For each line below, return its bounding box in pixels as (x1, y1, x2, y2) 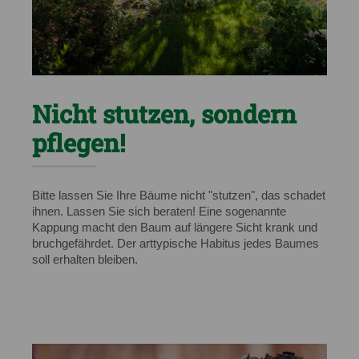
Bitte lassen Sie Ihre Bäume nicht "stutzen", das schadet (32, 189, 325, 202)
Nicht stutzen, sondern (32, 98, 296, 130)
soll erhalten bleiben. (32, 253, 141, 266)
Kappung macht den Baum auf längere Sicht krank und (32, 221, 317, 234)
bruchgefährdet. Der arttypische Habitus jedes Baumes (32, 237, 319, 250)
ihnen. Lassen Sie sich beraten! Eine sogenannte (32, 205, 286, 218)
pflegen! (32, 127, 125, 159)
